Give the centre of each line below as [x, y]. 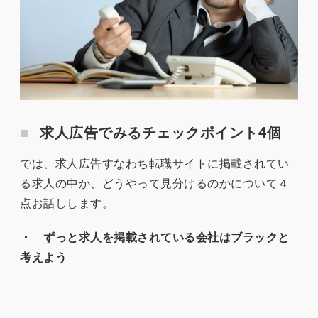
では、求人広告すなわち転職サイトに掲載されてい [155, 163]
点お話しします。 [67, 202]
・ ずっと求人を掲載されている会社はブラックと [155, 236]
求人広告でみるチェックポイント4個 [161, 132]
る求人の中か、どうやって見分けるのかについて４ [155, 182]
